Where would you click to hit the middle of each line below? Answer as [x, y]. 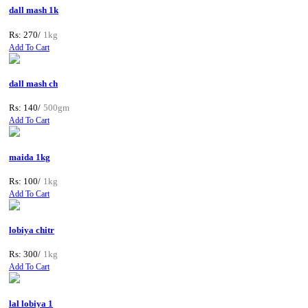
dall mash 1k [34, 10]
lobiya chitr [32, 230]
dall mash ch [33, 83]
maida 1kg [30, 157]
